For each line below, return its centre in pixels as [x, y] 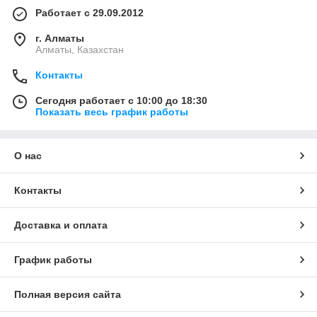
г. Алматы [60, 39]
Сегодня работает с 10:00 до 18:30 [121, 101]
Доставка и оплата [61, 225]
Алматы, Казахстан [80, 50]
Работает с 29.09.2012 [90, 13]
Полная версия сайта [68, 295]
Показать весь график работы [112, 112]
